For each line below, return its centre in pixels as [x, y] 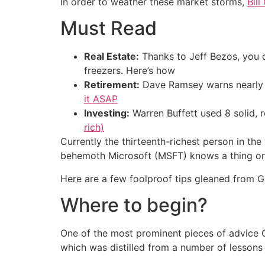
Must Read [109, 28]
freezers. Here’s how [130, 71]
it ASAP [101, 99]
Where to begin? [134, 205]
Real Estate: [112, 56]
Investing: [107, 113]
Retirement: [112, 85]
